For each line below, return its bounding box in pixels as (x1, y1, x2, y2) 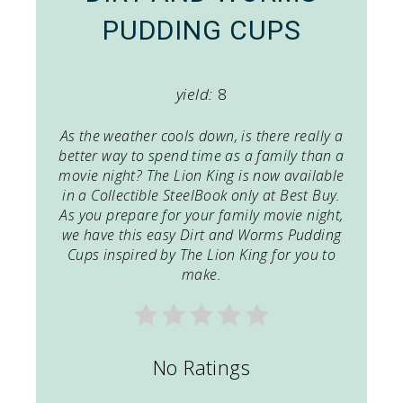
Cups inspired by (67, 244, 180, 264)
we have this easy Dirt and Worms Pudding (61, 224, 342, 245)
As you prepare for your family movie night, (59, 204, 344, 225)
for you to (267, 244, 336, 264)
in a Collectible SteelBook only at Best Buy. (62, 184, 341, 205)
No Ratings (153, 353, 250, 381)
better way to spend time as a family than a (58, 145, 345, 166)
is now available (234, 165, 345, 185)
